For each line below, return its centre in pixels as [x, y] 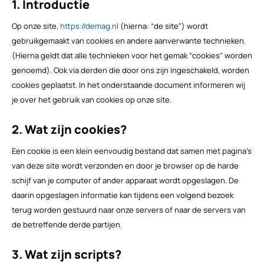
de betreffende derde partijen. [67, 225]
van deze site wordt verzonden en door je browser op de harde [125, 166]
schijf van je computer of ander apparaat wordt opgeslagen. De [125, 181]
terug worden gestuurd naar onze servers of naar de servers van [128, 210]
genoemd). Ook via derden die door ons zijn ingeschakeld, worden [130, 70]
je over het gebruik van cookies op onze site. [91, 100]
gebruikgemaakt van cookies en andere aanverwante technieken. [128, 41]
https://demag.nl [89, 26]
